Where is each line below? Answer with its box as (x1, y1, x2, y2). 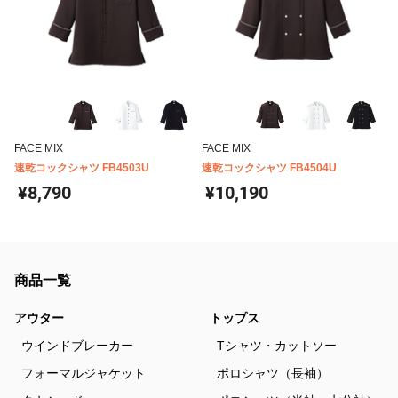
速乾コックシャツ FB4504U (202, 162, 337, 175)
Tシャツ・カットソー (217, 338, 337, 354)
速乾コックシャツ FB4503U (14, 162, 149, 175)
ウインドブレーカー (21, 338, 133, 354)
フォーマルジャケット (21, 366, 146, 381)
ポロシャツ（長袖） (217, 366, 329, 381)
